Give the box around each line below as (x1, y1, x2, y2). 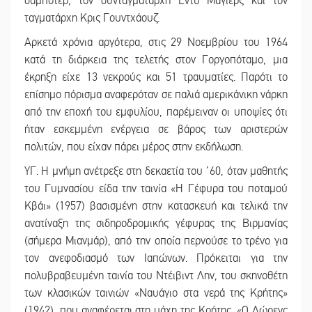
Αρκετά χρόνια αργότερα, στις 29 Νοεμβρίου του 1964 (24, 35, 288, 49)
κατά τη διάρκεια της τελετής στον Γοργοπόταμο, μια (24, 52, 288, 67)
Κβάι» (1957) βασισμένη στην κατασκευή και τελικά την (24, 198, 288, 213)
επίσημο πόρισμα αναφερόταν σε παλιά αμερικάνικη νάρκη (24, 87, 288, 102)
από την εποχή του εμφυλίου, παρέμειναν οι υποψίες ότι (24, 104, 288, 119)
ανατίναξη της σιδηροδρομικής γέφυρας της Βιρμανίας (24, 216, 288, 231)
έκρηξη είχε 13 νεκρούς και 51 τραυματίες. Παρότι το (24, 70, 288, 84)
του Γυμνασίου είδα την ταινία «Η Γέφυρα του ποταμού (24, 181, 288, 196)
